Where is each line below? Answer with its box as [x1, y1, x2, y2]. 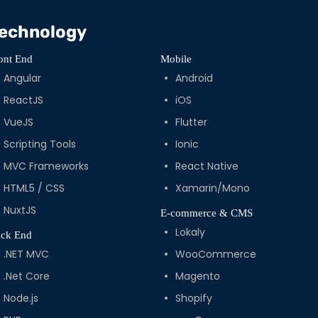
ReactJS [4, 93, 44, 108]
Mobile [160, 53, 192, 65]
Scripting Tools [4, 137, 77, 152]
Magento [175, 269, 220, 284]
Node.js [4, 291, 39, 306]
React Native [175, 159, 238, 174]
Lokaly [175, 225, 205, 240]
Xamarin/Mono [175, 181, 250, 196]
